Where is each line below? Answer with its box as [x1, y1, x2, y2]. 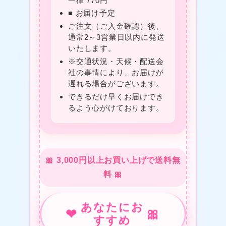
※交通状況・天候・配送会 [68, 56, 164, 66]
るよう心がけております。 [68, 103, 164, 112]
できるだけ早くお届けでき [68, 92, 164, 101]
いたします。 [68, 44, 116, 53]
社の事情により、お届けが [68, 68, 164, 77]
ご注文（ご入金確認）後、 [68, 22, 164, 31]
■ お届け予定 [68, 9, 116, 18]
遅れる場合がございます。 [68, 79, 164, 88]
